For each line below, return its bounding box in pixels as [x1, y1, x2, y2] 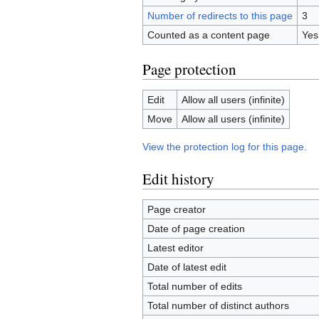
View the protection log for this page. [142, 141, 307, 153]
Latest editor [147, 242, 204, 254]
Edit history [142, 169, 214, 189]
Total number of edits [147, 281, 242, 293]
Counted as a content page [147, 29, 270, 41]
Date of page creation [147, 223, 245, 235]
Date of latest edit [147, 261, 226, 273]
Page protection [142, 59, 236, 80]
